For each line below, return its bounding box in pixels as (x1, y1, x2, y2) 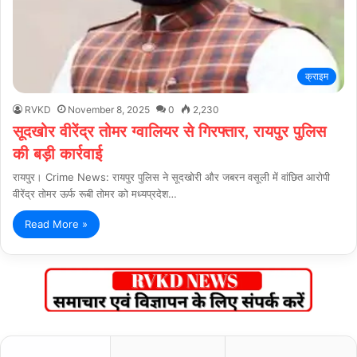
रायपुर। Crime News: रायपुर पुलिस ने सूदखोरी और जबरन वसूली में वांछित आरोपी (13, 170, 330, 183)
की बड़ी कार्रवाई (13, 143, 102, 163)
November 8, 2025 (68, 103, 150, 116)
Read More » (25, 217, 88, 230)
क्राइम (305, 69, 328, 82)
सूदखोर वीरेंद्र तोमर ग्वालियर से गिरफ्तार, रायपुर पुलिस (13, 121, 326, 141)
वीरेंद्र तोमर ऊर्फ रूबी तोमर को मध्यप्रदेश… (13, 186, 177, 200)
